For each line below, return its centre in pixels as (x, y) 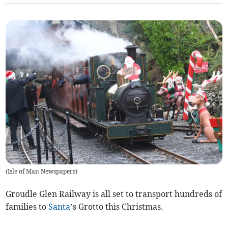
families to (27, 207)
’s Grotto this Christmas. (117, 207)
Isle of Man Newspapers (42, 172)
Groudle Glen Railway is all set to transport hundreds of (114, 194)
